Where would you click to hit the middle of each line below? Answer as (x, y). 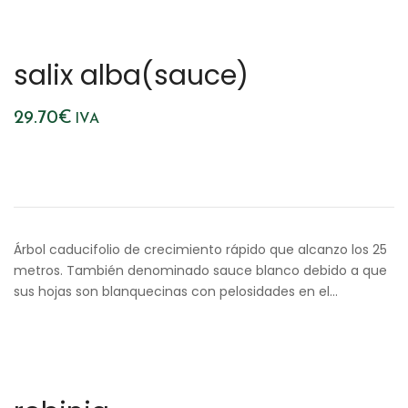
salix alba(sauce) (131, 76)
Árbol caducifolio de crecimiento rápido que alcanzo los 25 (200, 250)
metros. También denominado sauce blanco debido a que (200, 270)
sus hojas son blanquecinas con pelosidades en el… (176, 291)
